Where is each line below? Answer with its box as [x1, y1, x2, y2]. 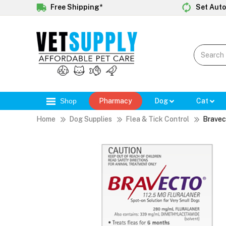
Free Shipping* [49, 3, 102, 11]
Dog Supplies [69, 115, 112, 124]
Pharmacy [99, 97, 132, 105]
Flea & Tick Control [126, 115, 189, 124]
